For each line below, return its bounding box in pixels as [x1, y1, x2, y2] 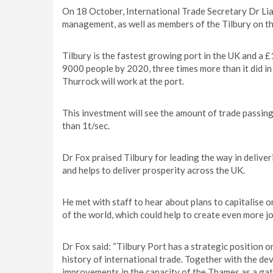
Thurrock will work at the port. [62, 76, 186, 87]
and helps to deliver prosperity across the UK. [62, 165, 245, 175]
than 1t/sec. [62, 120, 110, 131]
